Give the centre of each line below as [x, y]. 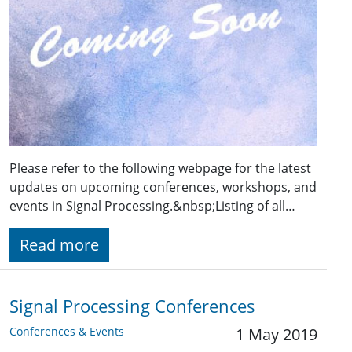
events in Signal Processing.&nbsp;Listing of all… [152, 206]
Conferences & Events [67, 332]
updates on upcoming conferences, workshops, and [163, 187]
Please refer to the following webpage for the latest [160, 169]
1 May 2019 [277, 335]
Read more [59, 245]
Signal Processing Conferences [132, 306]
